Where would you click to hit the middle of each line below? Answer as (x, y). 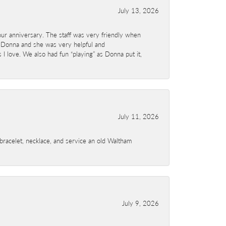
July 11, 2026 (138, 116)
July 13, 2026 (138, 10)
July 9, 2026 (140, 203)
